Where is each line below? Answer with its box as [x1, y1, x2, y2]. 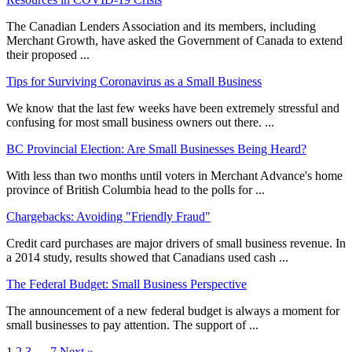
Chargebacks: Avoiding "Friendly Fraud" [6, 210, 211, 224]
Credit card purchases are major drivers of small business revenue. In [6, 236, 346, 251]
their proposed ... [6, 48, 90, 62]
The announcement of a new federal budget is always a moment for [6, 304, 339, 318]
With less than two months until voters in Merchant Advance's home [6, 169, 343, 183]
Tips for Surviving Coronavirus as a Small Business [6, 75, 262, 89]
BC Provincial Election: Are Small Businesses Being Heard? [6, 142, 306, 156]
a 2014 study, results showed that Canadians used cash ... [6, 251, 288, 265]
